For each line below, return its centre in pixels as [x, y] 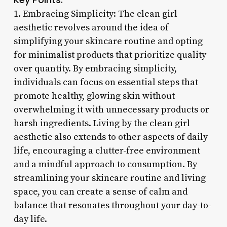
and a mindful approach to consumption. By [105, 164]
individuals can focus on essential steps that [106, 82]
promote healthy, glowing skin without [94, 96]
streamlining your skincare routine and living [109, 178]
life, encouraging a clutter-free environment [107, 150]
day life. [30, 219]
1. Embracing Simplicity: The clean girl [95, 14]
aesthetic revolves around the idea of [91, 27]
